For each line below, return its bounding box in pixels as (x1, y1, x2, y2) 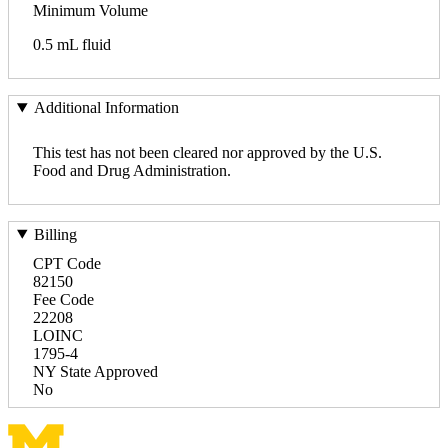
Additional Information (33, 99, 179, 117)
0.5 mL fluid (33, 35, 111, 53)
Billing (33, 225, 77, 243)
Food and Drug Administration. (33, 162, 231, 180)
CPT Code (33, 254, 101, 272)
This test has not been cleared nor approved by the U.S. (33, 144, 382, 162)
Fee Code (33, 290, 94, 308)
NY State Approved (33, 362, 158, 380)
